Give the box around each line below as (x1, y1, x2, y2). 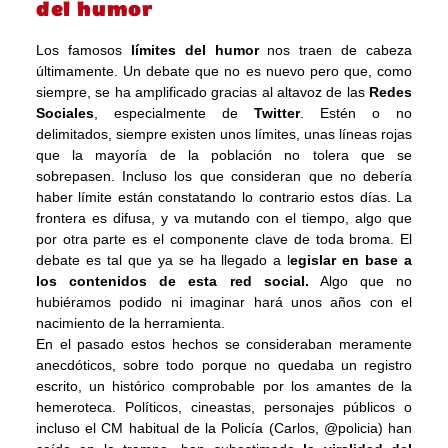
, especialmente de (93, 104, 254, 121)
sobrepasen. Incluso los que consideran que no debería (35, 167, 413, 184)
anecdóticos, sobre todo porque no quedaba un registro (35, 356, 413, 373)
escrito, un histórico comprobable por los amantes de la (35, 377, 413, 394)
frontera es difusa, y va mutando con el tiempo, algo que (35, 209, 413, 226)
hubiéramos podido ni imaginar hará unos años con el (35, 293, 413, 310)
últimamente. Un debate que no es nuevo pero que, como (35, 62, 413, 79)
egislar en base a (290, 251, 413, 268)
